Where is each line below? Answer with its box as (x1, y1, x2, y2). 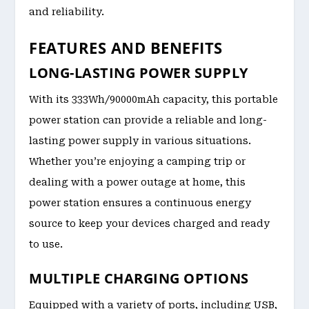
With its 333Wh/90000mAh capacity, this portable (29, 93, 279, 105)
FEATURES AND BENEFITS (29, 37, 223, 58)
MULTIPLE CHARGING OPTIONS (29, 268, 249, 288)
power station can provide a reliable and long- (29, 114, 268, 126)
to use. (29, 238, 63, 250)
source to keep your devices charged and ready (29, 217, 270, 229)
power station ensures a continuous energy (29, 197, 252, 208)
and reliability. (29, 6, 105, 18)
